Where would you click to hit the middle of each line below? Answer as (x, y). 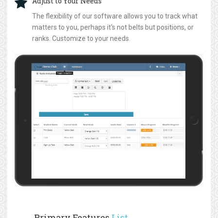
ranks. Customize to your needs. (81, 38)
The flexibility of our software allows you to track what (115, 16)
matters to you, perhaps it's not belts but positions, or (113, 27)
